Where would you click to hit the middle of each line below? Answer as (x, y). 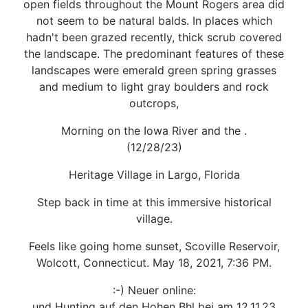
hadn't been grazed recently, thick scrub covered (154, 37)
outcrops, (154, 103)
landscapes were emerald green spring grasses (154, 70)
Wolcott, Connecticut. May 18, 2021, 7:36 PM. (154, 262)
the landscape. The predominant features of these (154, 53)
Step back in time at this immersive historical (154, 202)
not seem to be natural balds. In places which (154, 20)
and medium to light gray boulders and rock (154, 86)
